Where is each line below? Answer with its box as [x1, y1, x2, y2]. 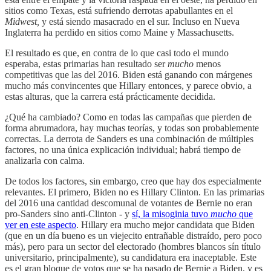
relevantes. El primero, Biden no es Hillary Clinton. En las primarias [5, 186, 264, 197]
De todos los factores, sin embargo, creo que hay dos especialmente [5, 175, 261, 186]
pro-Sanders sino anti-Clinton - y [5, 208, 132, 219]
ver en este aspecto [5, 219, 76, 230]
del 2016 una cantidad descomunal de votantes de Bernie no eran [5, 197, 252, 208]
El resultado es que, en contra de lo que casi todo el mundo [5, 47, 229, 58]
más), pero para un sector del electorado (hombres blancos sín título [5, 241, 261, 252]
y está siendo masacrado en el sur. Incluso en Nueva [42, 16, 240, 27]
